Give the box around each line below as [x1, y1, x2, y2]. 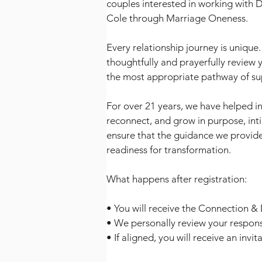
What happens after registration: [106, 173, 247, 185]
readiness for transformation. [106, 143, 231, 156]
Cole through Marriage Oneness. [106, 12, 248, 24]
